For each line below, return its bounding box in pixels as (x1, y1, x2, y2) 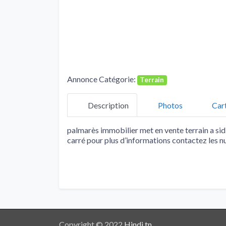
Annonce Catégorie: (67, 74, 137, 84)
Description (88, 100, 129, 110)
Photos (158, 100, 183, 110)
